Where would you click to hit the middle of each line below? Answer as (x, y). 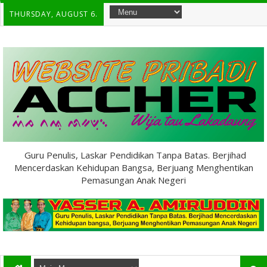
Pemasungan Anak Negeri (133, 180)
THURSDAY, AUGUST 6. (54, 14)
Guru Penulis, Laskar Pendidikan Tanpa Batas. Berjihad (135, 155)
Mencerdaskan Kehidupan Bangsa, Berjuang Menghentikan (133, 168)
